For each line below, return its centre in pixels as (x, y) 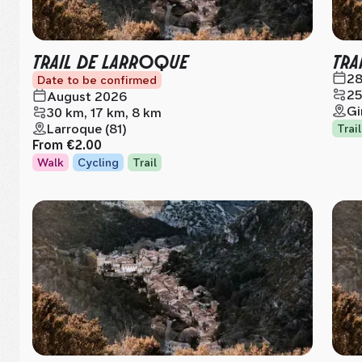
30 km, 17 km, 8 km (104, 113)
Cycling (98, 162)
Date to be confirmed (97, 80)
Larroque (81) (87, 129)
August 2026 (87, 97)
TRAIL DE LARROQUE (110, 60)
